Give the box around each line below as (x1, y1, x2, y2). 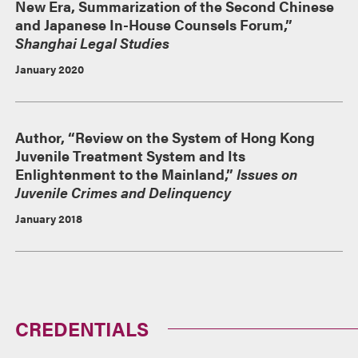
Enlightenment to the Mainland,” (15, 163, 237, 184)
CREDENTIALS (15, 314, 149, 342)
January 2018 (15, 209, 83, 226)
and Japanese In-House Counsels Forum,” (15, 14, 293, 34)
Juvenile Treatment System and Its (15, 145, 246, 165)
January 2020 (15, 60, 85, 77)
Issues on (237, 163, 298, 184)
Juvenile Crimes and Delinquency (15, 181, 232, 202)
